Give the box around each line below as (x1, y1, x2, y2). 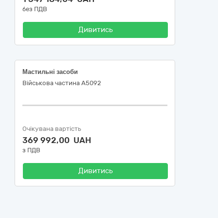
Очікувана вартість (22, 125, 81, 132)
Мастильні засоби (22, 68, 78, 75)
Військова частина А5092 (22, 79, 101, 87)
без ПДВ (22, 5, 47, 13)
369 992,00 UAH (22, 135, 91, 145)
